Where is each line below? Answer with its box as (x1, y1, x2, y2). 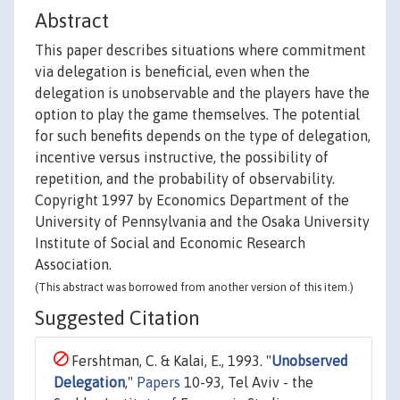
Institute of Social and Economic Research (35, 235, 305, 252)
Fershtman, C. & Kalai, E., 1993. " (68, 353, 271, 370)
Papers (137, 374, 180, 391)
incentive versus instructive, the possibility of (35, 149, 329, 166)
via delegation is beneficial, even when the (35, 63, 310, 80)
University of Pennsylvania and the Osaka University (35, 213, 370, 230)
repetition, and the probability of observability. (35, 171, 335, 187)
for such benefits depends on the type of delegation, (35, 128, 371, 145)
